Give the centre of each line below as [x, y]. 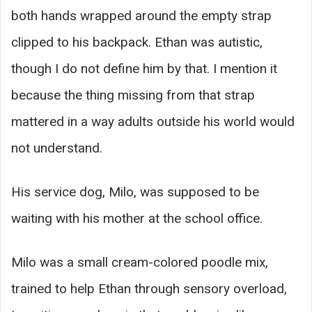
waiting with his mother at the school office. [137, 218]
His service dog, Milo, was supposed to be [135, 192]
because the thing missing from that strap [133, 95]
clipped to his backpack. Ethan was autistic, [137, 42]
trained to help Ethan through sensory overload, [149, 288]
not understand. [57, 148]
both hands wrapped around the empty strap [141, 15]
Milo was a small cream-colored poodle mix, [140, 262]
